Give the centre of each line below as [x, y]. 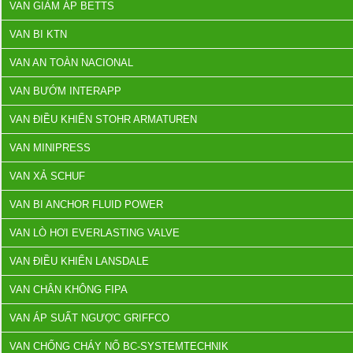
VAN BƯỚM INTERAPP [65, 91]
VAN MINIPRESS [50, 148]
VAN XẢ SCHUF [47, 176]
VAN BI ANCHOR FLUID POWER [86, 204]
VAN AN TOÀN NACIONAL [71, 63]
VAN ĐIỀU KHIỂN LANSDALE [79, 261]
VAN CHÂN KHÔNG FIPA [69, 290]
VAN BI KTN [38, 34]
